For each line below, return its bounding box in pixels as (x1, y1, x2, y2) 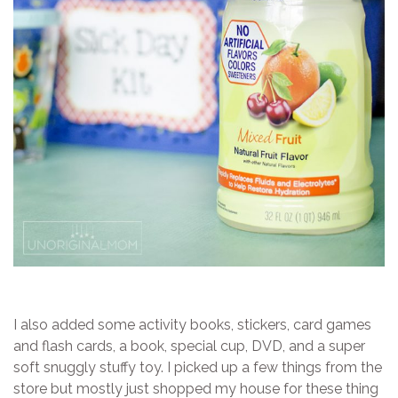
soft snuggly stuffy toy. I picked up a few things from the (13, 359, 382, 377)
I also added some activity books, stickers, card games (13, 316, 371, 334)
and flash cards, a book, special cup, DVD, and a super (13, 338, 365, 355)
